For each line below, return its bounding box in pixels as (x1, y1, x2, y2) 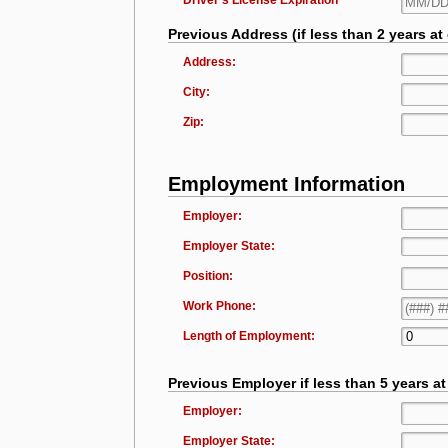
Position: (182, 269, 233, 283)
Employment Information (167, 173, 405, 195)
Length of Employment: (182, 329, 315, 343)
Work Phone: (182, 299, 256, 313)
